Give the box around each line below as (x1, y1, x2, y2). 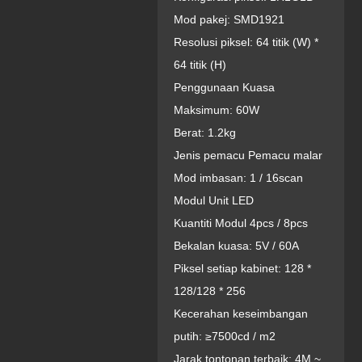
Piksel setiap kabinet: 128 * (173, 262, 311, 275)
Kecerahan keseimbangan (173, 307, 308, 320)
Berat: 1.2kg (173, 126, 236, 139)
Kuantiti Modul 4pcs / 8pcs (173, 217, 308, 229)
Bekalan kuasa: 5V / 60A (173, 239, 299, 252)
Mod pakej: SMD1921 (173, 13, 284, 26)
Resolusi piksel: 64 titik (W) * (173, 36, 318, 48)
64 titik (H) (173, 58, 226, 71)
